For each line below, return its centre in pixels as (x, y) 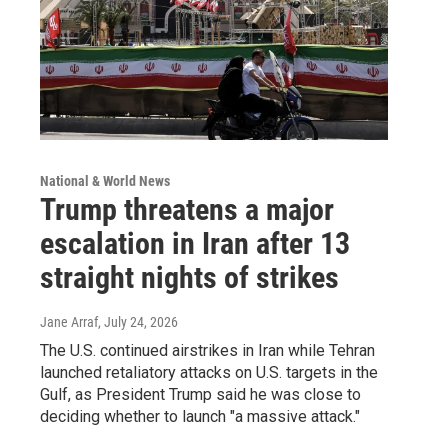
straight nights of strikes (189, 277)
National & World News (105, 180)
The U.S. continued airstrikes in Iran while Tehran (207, 350)
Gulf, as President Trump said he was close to (200, 394)
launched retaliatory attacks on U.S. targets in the (209, 372)
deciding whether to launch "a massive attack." (200, 416)
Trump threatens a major (187, 209)
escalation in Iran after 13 (195, 243)
